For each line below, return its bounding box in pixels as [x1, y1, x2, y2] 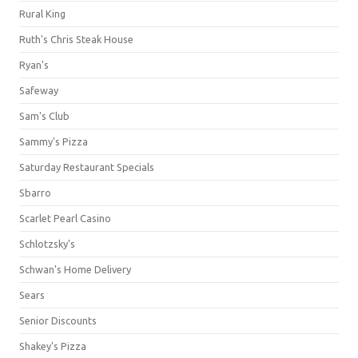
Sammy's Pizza [19, 135, 88, 147]
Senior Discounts [19, 314, 97, 326]
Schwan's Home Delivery [19, 263, 131, 275]
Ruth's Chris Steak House [19, 33, 133, 45]
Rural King [19, 7, 66, 19]
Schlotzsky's [19, 237, 75, 249]
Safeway [19, 84, 58, 96]
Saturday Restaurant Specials [19, 161, 154, 173]
